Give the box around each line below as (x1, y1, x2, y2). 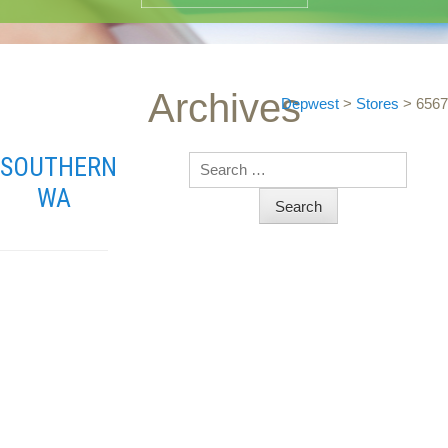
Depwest (281, 95, 339, 112)
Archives (147, 86, 301, 130)
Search (189, 153, 236, 170)
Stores (356, 95, 399, 112)
